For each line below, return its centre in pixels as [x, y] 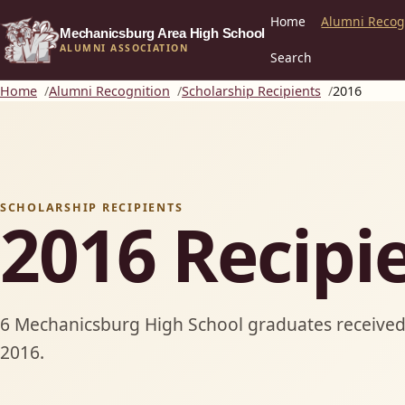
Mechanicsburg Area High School [163, 33]
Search [291, 57]
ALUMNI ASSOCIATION [124, 48]
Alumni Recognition [109, 91]
